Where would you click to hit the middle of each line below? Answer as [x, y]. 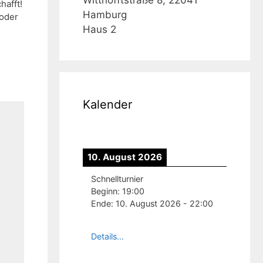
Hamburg [105, 14]
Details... [107, 236]
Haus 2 [100, 29]
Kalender [107, 104]
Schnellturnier [117, 178]
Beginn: [107, 191]
